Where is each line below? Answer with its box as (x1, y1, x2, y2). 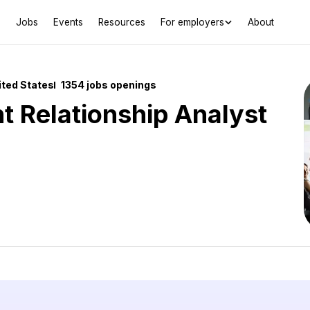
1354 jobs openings (61, 79, 156, 91)
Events (53, 16, 83, 28)
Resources (98, 16, 145, 28)
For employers (160, 16, 224, 28)
